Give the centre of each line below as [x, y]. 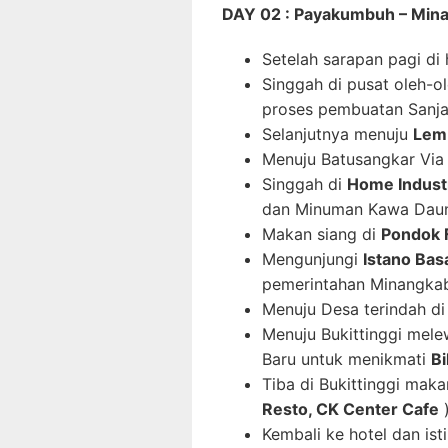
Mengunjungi [312, 258]
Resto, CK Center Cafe [350, 408]
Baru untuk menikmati [346, 358]
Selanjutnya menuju [337, 133]
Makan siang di [321, 233]
